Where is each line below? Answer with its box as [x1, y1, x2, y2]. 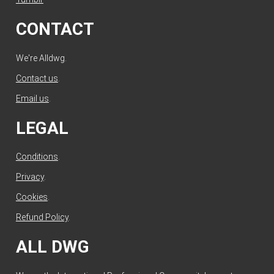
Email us [15, 93, 49, 103]
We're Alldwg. [15, 53, 67, 63]
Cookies [15, 192, 48, 202]
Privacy [15, 172, 44, 182]
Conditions [15, 152, 58, 162]
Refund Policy [15, 212, 68, 223]
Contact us [15, 73, 58, 83]
